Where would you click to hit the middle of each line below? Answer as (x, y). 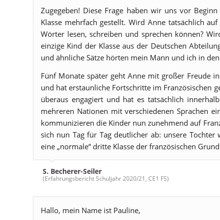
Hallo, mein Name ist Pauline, (91, 210)
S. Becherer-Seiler (72, 171)
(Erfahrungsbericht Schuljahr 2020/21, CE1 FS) (106, 178)
